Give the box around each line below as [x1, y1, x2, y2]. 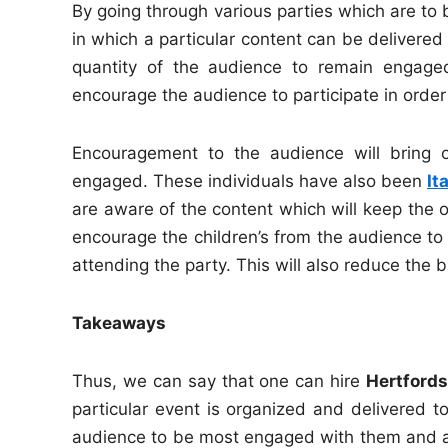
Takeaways [72, 313, 166, 333]
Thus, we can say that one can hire [72, 371, 367, 391]
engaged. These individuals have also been [72, 171, 427, 191]
